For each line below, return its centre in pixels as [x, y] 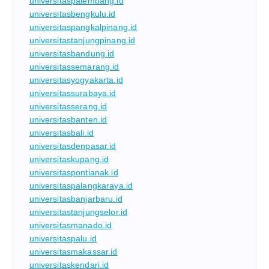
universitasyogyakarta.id [76, 80]
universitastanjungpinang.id [82, 41]
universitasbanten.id [68, 120]
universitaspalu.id [63, 239]
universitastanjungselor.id [78, 212]
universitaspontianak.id [74, 173]
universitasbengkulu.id [72, 14]
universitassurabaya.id [73, 93]
